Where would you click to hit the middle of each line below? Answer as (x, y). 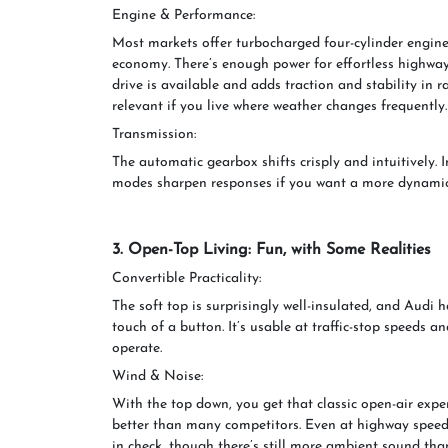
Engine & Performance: (183, 15)
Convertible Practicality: (186, 278)
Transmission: (154, 134)
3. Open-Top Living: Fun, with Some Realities (271, 250)
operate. (137, 348)
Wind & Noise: (157, 376)
